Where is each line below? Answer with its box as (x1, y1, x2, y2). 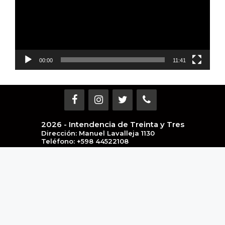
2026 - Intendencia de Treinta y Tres (41, 119, 184, 129)
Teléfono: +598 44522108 (41, 137, 129, 145)
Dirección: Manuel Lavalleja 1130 (41, 129, 155, 137)
